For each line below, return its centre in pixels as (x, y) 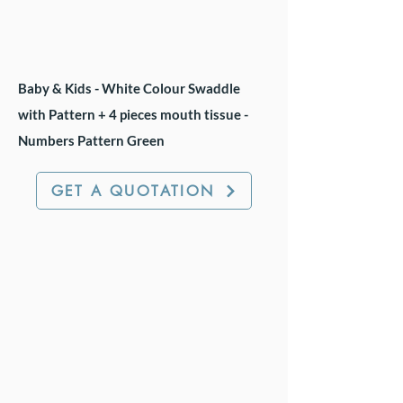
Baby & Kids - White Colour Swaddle (129, 88)
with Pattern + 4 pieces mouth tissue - (133, 114)
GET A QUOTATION (133, 191)
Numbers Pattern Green (91, 140)
